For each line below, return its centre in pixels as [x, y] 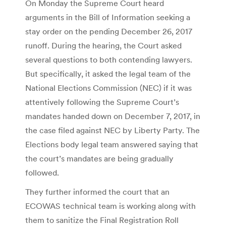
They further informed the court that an [97, 191]
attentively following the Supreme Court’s [102, 102]
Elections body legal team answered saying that [112, 144]
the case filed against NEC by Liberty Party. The [112, 130]
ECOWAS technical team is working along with [110, 206]
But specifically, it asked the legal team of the [108, 73]
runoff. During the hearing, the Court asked [103, 45]
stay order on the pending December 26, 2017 [109, 31]
